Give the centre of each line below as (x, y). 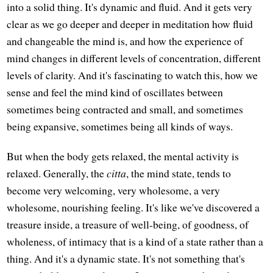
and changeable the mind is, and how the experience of (125, 41)
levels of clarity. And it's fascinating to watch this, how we (133, 75)
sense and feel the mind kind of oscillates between (115, 92)
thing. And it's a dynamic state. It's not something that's (126, 258)
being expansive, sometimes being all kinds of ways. (120, 126)
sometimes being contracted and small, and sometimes (125, 109)
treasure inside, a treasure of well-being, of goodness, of (128, 224)
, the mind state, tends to (179, 173)
